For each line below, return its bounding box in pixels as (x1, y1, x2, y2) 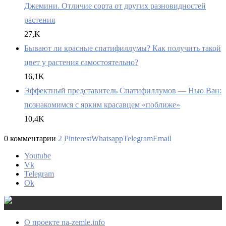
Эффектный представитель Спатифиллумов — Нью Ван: (24, 86, 221, 95)
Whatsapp (91, 134, 123, 143)
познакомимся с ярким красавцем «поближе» (24, 100, 180, 109)
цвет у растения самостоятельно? (24, 58, 138, 67)
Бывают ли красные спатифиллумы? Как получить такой (24, 44, 221, 53)
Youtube (24, 151, 51, 160)
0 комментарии (4, 134, 56, 143)
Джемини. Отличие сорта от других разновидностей (24, 2, 206, 11)
